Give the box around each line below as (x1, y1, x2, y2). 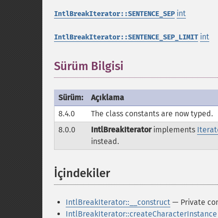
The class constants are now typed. (91, 109, 213, 118)
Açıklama (91, 93, 124, 102)
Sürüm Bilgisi (54, 59, 124, 73)
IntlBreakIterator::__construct (66, 198, 170, 207)
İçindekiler (54, 166, 110, 180)
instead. (91, 137, 119, 146)
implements (151, 125, 197, 134)
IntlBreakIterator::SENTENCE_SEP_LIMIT (54, 33, 198, 41)
